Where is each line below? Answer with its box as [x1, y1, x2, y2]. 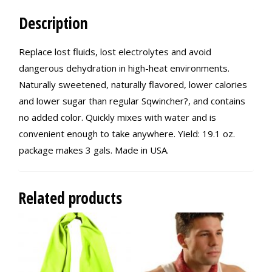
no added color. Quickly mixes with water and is [19, 111, 216, 124]
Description [19, 12, 88, 35]
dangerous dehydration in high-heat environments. [19, 62, 229, 75]
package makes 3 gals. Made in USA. [19, 144, 169, 157]
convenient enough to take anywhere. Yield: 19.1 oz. [19, 127, 235, 140]
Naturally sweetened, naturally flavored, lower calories [19, 78, 247, 91]
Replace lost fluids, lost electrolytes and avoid [19, 46, 211, 58]
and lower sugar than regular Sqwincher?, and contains [19, 95, 245, 107]
